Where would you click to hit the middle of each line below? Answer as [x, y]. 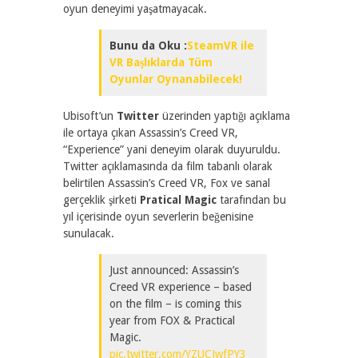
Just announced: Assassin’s [174, 270]
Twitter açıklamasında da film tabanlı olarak [168, 166]
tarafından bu [253, 200]
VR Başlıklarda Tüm [161, 62]
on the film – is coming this [175, 304]
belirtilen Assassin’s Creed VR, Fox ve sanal [167, 183]
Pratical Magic [180, 200]
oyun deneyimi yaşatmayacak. [135, 9]
